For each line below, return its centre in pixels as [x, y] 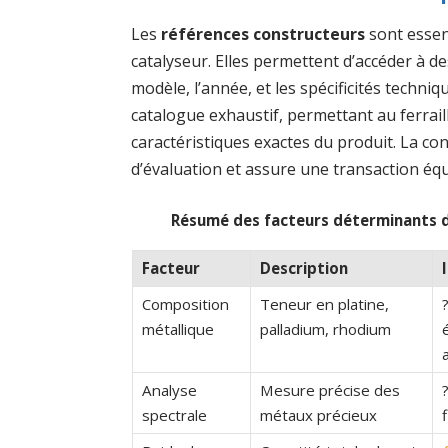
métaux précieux [318, 414]
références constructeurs [263, 33]
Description [303, 267]
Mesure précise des [329, 389]
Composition [185, 303]
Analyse [169, 389]
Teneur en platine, [324, 303]
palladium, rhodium [325, 328]
